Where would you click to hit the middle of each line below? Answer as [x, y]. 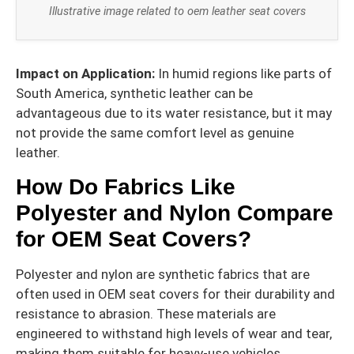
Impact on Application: [85, 73]
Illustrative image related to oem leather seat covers [177, 12]
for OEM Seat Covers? [134, 239]
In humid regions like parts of [243, 73]
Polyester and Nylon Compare [175, 213]
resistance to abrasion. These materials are [146, 314]
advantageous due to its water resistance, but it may [174, 113]
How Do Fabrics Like [126, 187]
